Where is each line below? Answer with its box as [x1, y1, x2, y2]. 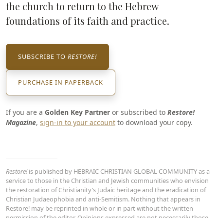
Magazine [6, 118, 36, 127]
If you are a [6, 108, 45, 117]
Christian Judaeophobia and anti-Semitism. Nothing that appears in [6, 195, 200, 203]
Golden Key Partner [45, 108, 110, 117]
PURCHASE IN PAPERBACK [18, 78, 103, 87]
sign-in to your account [40, 118, 115, 127]
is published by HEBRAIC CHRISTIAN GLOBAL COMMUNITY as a [27, 167, 210, 176]
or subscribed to [110, 108, 167, 117]
